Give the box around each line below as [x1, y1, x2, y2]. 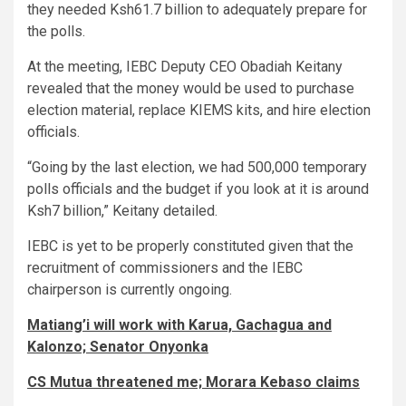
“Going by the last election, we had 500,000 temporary [27, 158, 367, 176]
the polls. [27, 22, 85, 40]
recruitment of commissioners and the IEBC [27, 258, 303, 276]
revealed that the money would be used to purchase [27, 79, 354, 97]
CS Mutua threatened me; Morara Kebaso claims [27, 372, 360, 391]
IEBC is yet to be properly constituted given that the [27, 237, 353, 255]
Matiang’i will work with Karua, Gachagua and [27, 315, 332, 333]
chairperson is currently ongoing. [27, 280, 232, 298]
